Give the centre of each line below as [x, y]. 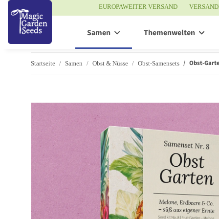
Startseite [43, 63]
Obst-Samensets [159, 63]
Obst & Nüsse [110, 63]
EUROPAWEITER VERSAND [138, 7]
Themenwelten [169, 33]
